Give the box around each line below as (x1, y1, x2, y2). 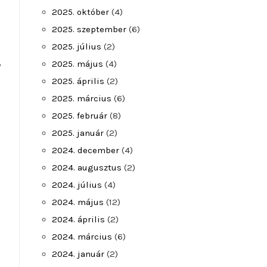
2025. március (52, 93, 111, 104)
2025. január (52, 128, 104, 138)
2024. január (52, 249, 104, 259)
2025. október (52, 7, 109, 17)
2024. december (52, 145, 119, 156)
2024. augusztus (52, 162, 122, 173)
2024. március (52, 231, 112, 242)
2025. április (52, 76, 104, 86)
